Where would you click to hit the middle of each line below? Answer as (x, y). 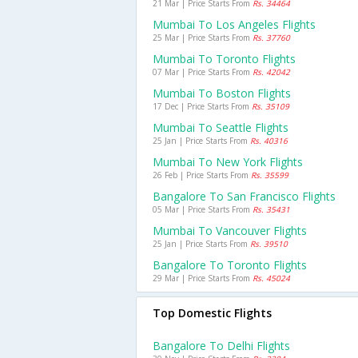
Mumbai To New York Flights (228, 162)
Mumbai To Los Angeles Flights (234, 24)
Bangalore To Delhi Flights (221, 346)
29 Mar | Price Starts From (203, 278)
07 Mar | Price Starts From (203, 72)
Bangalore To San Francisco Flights (244, 196)
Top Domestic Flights (212, 313)
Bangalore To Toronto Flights (230, 265)
